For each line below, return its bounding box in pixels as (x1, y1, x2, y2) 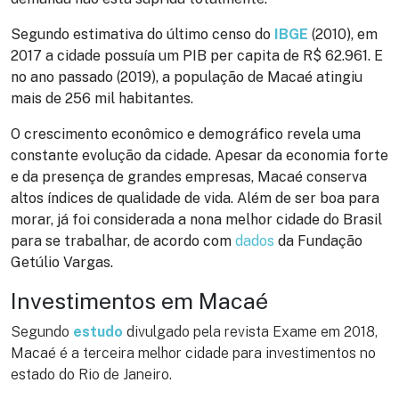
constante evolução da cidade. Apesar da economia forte (11, 147, 388, 165)
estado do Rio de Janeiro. (11, 366, 172, 384)
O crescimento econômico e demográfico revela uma (11, 126, 361, 143)
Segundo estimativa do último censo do (11, 26, 274, 44)
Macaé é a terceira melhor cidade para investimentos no (11, 345, 376, 362)
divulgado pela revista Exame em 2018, (123, 323, 378, 341)
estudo (73, 323, 123, 341)
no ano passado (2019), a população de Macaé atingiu (11, 69, 362, 86)
